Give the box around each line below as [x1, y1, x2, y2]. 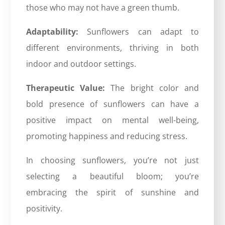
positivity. [26, 202, 63, 214]
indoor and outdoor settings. [26, 58, 137, 69]
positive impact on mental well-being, [26, 114, 199, 126]
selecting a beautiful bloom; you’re [26, 170, 199, 182]
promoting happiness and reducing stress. [26, 130, 188, 142]
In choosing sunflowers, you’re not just [26, 154, 199, 166]
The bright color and [105, 82, 199, 93]
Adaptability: [26, 26, 79, 37]
